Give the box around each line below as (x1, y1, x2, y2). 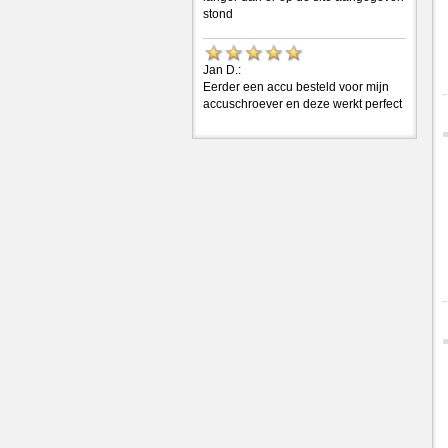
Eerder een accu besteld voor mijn (203, 79, 389, 94)
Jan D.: (203, 62, 241, 77)
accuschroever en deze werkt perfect (203, 96, 402, 111)
